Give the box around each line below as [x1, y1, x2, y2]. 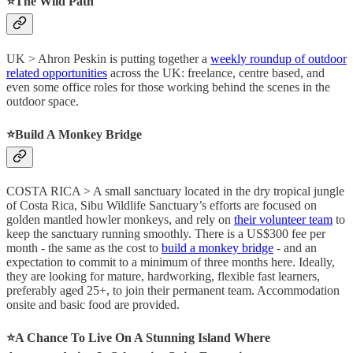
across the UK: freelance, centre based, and [107, 65, 325, 80]
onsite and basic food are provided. [6, 298, 180, 312]
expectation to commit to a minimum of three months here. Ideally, [6, 255, 335, 269]
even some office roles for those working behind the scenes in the [6, 80, 330, 94]
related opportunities [6, 65, 107, 80]
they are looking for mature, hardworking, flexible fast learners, [6, 269, 320, 284]
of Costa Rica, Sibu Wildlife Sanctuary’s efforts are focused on [6, 199, 317, 213]
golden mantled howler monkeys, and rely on [6, 213, 234, 227]
